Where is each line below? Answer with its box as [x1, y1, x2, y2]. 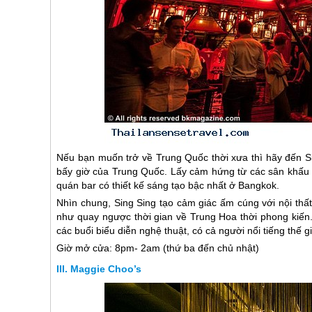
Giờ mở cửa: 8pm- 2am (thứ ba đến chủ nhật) [56, 242, 260, 254]
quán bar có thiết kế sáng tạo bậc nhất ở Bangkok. [56, 180, 280, 192]
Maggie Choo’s [70, 263, 142, 275]
